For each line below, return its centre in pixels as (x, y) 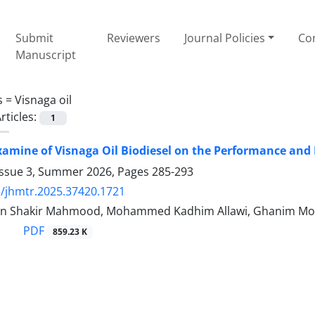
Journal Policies (224, 38)
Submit (35, 38)
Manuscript (46, 54)
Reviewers (134, 38)
